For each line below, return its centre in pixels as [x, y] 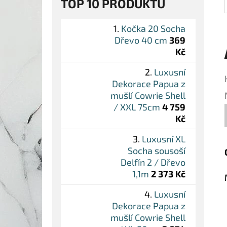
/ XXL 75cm [137, 107]
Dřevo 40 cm [141, 40]
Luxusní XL [164, 139]
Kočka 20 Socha [153, 29]
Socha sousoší [157, 151]
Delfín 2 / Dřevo [153, 162]
